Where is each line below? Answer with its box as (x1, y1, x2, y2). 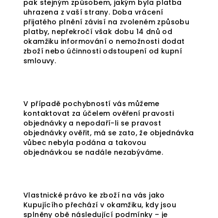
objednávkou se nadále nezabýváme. (23, 147, 163, 157)
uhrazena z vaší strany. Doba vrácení (23, 7, 163, 17)
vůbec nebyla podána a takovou (23, 138, 146, 147)
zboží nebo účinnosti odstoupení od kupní (23, 46, 182, 56)
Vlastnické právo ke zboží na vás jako (23, 190, 165, 200)
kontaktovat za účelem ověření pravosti (23, 109, 174, 118)
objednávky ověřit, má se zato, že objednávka (23, 128, 194, 138)
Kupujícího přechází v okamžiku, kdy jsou (23, 200, 176, 210)
